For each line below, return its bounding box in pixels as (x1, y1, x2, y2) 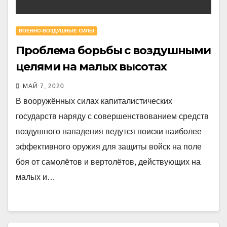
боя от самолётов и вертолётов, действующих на (16, 158, 201, 166)
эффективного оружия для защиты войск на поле (16, 142, 202, 151)
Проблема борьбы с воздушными (16, 44, 211, 57)
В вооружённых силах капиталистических (16, 97, 172, 105)
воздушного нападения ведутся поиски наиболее (16, 127, 202, 136)
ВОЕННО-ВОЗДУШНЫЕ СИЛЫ (19, 28, 94, 33)
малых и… (16, 173, 55, 181)
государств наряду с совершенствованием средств (16, 112, 209, 121)
